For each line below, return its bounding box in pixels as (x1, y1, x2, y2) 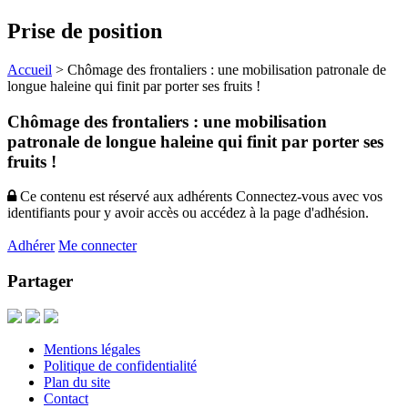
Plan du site (44, 373, 110, 390)
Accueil (7, 61, 52, 77)
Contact (44, 390, 88, 406)
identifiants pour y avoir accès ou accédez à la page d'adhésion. (7, 205, 369, 221)
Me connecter (58, 238, 137, 254)
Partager (7, 270, 73, 291)
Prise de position (7, 18, 162, 43)
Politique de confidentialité (44, 357, 197, 373)
